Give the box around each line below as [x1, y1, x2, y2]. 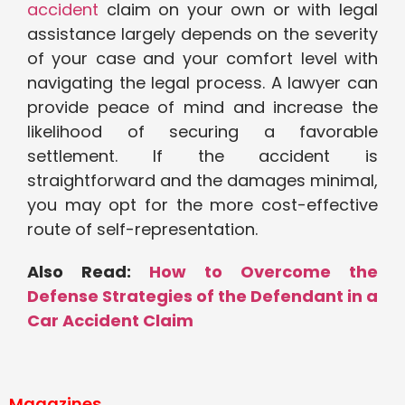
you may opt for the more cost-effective [27, 193, 378, 217]
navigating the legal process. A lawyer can [27, 71, 378, 95]
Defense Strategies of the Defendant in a [27, 285, 378, 308]
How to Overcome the [149, 260, 378, 284]
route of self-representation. [27, 218, 258, 241]
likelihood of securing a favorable [27, 120, 378, 144]
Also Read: [27, 260, 149, 284]
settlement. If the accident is [27, 145, 378, 168]
